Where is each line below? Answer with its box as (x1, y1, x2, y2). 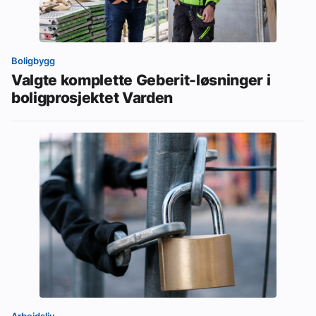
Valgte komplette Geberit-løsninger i (11, 70, 271, 89)
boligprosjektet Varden (11, 87, 173, 107)
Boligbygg (11, 54, 55, 66)
